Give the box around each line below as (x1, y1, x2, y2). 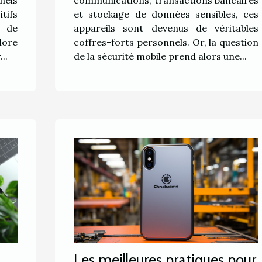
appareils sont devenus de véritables (74, 22, 259, 34)
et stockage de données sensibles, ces (74, 8, 259, 20)
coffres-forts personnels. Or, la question (74, 36, 259, 48)
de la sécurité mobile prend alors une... (74, 50, 247, 62)
